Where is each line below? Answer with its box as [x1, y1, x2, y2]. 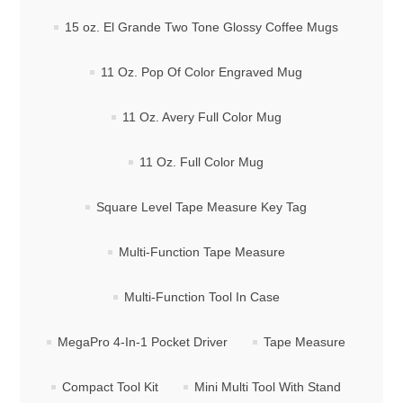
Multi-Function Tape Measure [118, 245, 285, 260]
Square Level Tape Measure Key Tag [96, 200, 307, 215]
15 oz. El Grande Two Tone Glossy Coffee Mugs [65, 20, 338, 35]
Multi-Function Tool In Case [123, 290, 280, 305]
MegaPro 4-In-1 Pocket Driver [58, 335, 228, 350]
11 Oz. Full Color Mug [139, 155, 264, 170]
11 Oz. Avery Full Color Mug [121, 110, 282, 125]
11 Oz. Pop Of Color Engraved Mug [101, 65, 302, 80]
